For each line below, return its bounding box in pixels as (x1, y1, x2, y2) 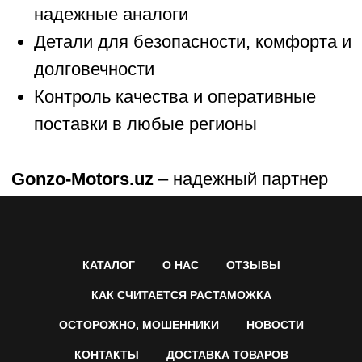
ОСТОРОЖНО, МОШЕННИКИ (58, 318, 219, 331)
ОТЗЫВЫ (225, 258, 280, 271)
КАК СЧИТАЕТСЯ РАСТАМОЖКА (90, 288, 271, 301)
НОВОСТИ (246, 318, 304, 331)
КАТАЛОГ (82, 258, 135, 271)
